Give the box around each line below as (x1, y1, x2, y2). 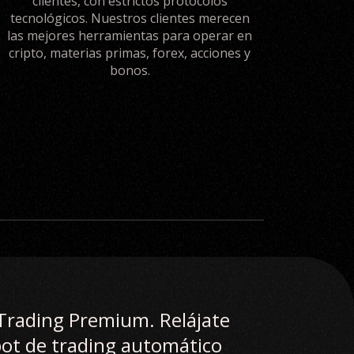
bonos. (109, 62, 150, 79)
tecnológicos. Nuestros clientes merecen (9, 9, 250, 27)
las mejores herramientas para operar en (7, 27, 252, 44)
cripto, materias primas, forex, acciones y (9, 44, 250, 62)
